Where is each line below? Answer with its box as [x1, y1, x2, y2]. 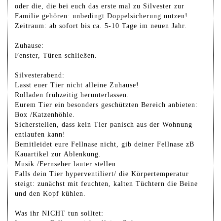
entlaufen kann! [15, 130, 66, 138]
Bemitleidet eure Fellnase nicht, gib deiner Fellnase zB [15, 140, 194, 148]
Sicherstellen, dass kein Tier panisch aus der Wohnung [15, 120, 192, 128]
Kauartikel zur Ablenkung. [15, 150, 101, 158]
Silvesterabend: [15, 71, 65, 79]
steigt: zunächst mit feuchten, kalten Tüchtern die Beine [15, 180, 198, 187]
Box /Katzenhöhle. [15, 110, 75, 118]
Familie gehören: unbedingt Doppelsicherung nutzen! [15, 12, 188, 20]
